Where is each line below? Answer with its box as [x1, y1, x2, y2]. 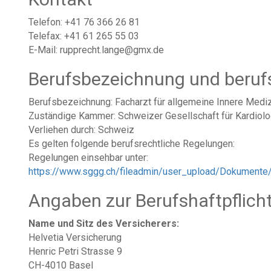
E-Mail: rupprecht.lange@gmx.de [28, 44, 164, 56]
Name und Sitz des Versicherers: [28, 218, 179, 229]
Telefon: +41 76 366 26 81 [28, 16, 140, 28]
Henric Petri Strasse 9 [28, 246, 122, 257]
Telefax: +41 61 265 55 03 [28, 30, 139, 42]
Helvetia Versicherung [28, 232, 122, 243]
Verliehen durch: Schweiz [28, 124, 134, 135]
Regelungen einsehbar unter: [28, 152, 148, 163]
